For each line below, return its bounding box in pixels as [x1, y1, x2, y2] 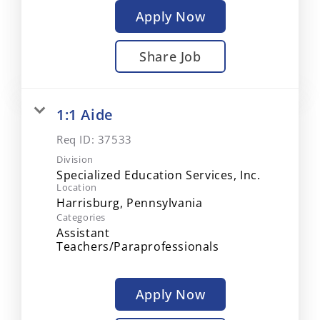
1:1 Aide [56, 105, 114, 124]
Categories [56, 211, 106, 224]
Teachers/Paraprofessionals [56, 239, 219, 254]
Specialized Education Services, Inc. [56, 167, 261, 183]
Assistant [56, 225, 110, 241]
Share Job [139, 48, 201, 65]
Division [56, 153, 94, 166]
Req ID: [56, 132, 98, 146]
